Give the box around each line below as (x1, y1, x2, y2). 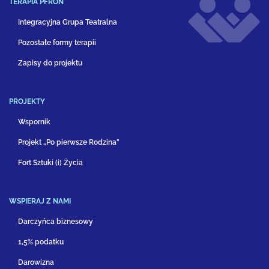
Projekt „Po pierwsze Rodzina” (18, 138, 119, 147)
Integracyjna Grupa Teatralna (18, 18, 117, 27)
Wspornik (18, 118, 50, 127)
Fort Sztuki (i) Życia (18, 159, 83, 168)
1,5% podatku (18, 238, 64, 247)
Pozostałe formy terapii (18, 38, 96, 47)
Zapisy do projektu (18, 59, 82, 68)
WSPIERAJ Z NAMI (9, 197, 71, 206)
